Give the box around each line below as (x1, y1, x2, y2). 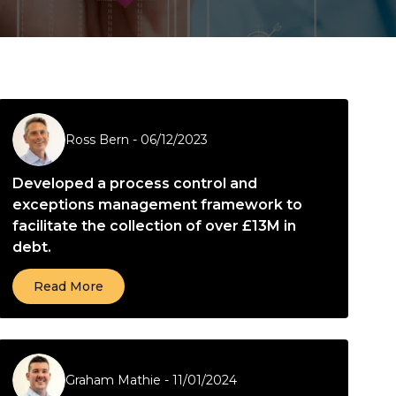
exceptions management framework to (12, 196, 302, 213)
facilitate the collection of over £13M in (12, 217, 296, 234)
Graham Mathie (65, 372, 161, 388)
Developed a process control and (12, 175, 257, 192)
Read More (34, 278, 103, 294)
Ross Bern (65, 132, 129, 148)
